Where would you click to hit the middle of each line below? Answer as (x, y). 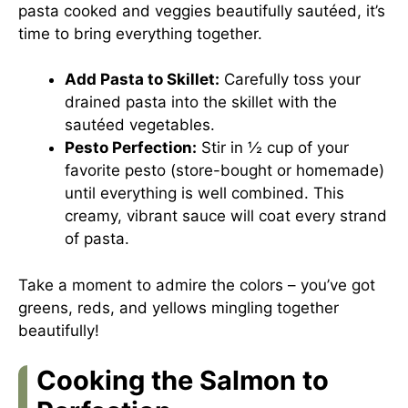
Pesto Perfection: (131, 148)
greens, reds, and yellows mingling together (178, 307)
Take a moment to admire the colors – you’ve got (197, 285)
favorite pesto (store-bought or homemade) (224, 170)
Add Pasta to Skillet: (142, 79)
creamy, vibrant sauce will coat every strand (226, 216)
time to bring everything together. (140, 33)
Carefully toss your (290, 79)
